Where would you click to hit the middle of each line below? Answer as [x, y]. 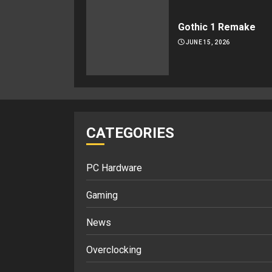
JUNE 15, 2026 [208, 42]
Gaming [102, 195]
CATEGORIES [130, 133]
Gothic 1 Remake [217, 27]
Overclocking [114, 250]
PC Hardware [114, 168]
